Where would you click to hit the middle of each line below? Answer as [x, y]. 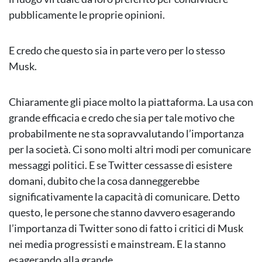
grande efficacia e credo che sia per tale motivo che [122, 118]
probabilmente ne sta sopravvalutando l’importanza [126, 134]
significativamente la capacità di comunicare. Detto [124, 197]
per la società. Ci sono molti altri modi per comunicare [130, 149]
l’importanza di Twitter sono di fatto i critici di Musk [126, 228]
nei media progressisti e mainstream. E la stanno [117, 244]
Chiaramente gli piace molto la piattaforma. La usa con [131, 102]
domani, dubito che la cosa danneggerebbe [104, 181]
